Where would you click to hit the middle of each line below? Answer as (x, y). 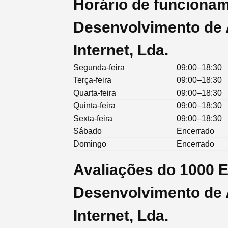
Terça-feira (92, 80)
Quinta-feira (94, 105)
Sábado (88, 131)
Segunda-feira (99, 67)
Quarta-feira (95, 93)
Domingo (90, 144)
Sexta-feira (93, 118)
